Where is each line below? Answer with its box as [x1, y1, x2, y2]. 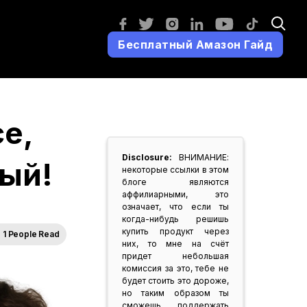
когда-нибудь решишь [122, 214, 229, 225]
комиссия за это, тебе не [122, 263, 229, 274]
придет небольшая [122, 251, 229, 262]
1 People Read [3, 228, 60, 239]
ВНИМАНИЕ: [179, 152, 229, 163]
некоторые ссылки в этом [122, 164, 229, 175]
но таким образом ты [122, 288, 229, 299]
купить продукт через [122, 226, 229, 237]
